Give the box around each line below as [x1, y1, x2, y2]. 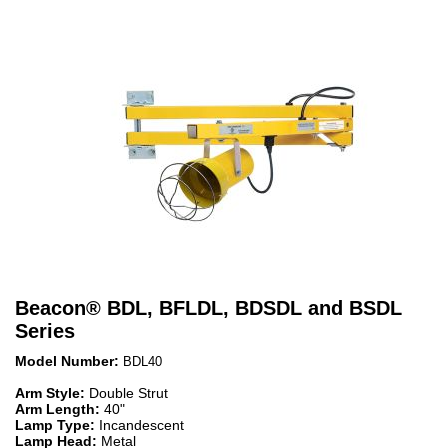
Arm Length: [15, 400, 104, 417]
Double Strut [89, 384, 168, 401]
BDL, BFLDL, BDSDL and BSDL [107, 296, 402, 319]
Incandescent [99, 416, 184, 433]
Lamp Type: [15, 416, 99, 433]
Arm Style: [15, 384, 89, 401]
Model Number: [15, 352, 123, 369]
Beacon [15, 296, 86, 319]
